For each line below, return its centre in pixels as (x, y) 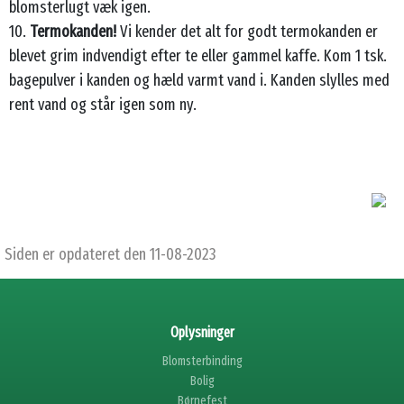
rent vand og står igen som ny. (105, 104)
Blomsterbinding (202, 361)
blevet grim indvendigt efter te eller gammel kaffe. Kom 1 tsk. (198, 55)
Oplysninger (202, 332)
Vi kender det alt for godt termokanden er (247, 31)
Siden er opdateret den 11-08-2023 (110, 254)
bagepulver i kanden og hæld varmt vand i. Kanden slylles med (199, 80)
